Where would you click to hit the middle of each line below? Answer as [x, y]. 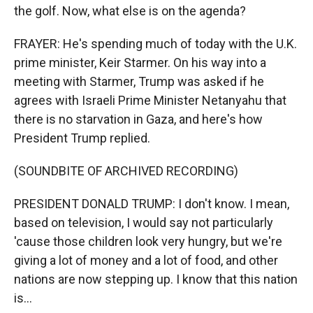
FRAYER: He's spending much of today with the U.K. [155, 44]
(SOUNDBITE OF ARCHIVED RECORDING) [126, 171]
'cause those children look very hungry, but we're [148, 241]
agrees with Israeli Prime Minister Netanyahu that [150, 100]
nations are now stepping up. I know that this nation [156, 279]
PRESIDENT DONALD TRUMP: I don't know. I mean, [152, 204]
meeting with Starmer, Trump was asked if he [139, 81]
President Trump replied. [82, 138]
